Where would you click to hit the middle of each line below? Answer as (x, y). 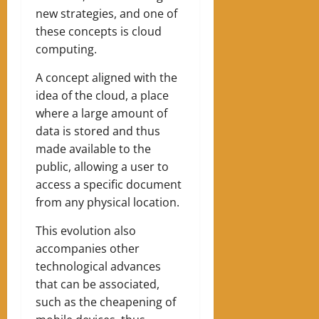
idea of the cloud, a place (102, 95)
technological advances (98, 266)
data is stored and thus (98, 131)
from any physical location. (108, 202)
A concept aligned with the (106, 77)
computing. (66, 49)
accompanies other (88, 248)
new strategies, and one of (106, 13)
